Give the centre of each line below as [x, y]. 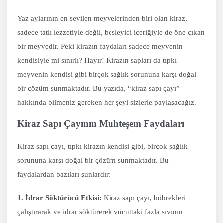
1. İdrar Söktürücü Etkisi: [59, 198]
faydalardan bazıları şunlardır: [64, 174]
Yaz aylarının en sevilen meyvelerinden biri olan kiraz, [102, 19]
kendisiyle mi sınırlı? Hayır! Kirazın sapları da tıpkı [97, 60]
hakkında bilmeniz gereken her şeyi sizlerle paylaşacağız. [107, 102]
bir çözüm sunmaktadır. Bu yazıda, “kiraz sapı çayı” [99, 88]
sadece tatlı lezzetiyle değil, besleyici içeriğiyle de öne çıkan [111, 33]
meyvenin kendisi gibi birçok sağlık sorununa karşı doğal [107, 74]
